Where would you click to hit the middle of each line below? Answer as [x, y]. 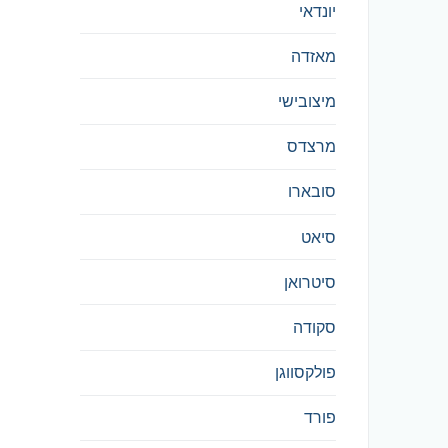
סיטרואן [310, 281]
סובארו [312, 191]
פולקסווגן [305, 372]
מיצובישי [307, 101]
